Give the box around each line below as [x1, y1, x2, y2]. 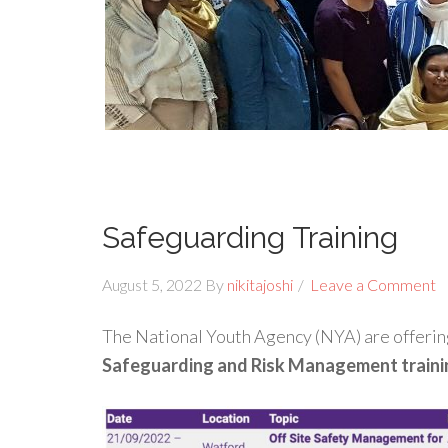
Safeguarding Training [102, 220, 398, 255]
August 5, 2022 [102, 275, 202, 294]
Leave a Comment [310, 275, 436, 294]
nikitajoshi [227, 275, 293, 294]
